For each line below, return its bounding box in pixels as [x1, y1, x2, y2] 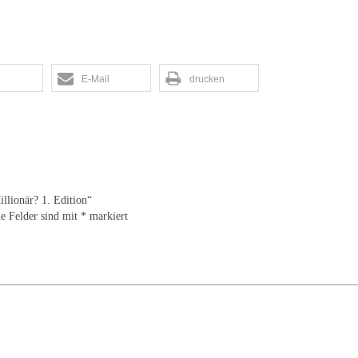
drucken [189, 73, 225, 85]
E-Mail [82, 73, 109, 85]
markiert [86, 209, 128, 222]
